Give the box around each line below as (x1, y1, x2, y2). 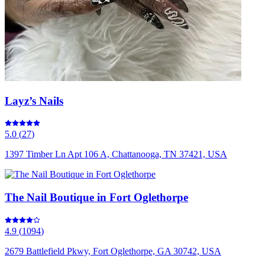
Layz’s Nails (5, 94, 63, 107)
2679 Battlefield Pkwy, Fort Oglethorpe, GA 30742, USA (5, 245, 221, 256)
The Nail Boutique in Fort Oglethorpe (5, 191, 188, 204)
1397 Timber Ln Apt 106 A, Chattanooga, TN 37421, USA (5, 149, 227, 160)
